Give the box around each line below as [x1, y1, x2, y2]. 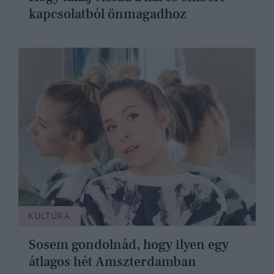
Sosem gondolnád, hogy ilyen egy [29, 236, 229, 254]
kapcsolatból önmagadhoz [29, 6, 187, 23]
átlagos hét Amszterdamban [29, 253, 196, 271]
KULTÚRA [28, 211, 71, 221]
